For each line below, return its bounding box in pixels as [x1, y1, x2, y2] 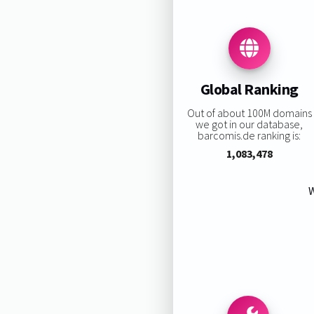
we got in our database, [196, 116, 303, 131]
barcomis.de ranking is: [198, 128, 301, 142]
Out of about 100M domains [186, 105, 312, 120]
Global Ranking [200, 79, 299, 100]
